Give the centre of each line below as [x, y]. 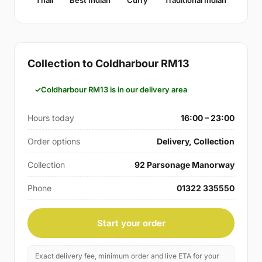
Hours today [51, 118]
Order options [54, 141]
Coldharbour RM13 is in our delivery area [114, 89]
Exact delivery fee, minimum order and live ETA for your [127, 256]
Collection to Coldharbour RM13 [108, 63]
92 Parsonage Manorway [185, 164]
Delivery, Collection [196, 141]
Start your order [131, 223]
